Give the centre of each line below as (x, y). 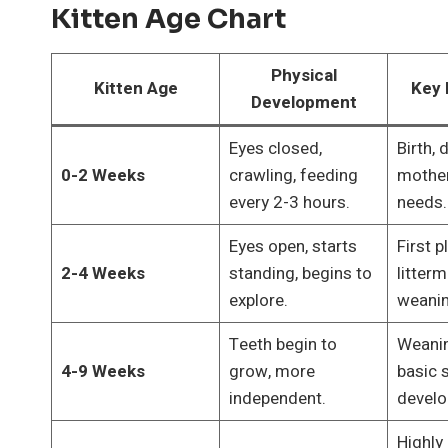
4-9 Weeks (102, 371)
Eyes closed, (275, 148)
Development (303, 102)
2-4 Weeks (102, 273)
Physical (303, 75)
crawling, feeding (293, 175)
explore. (258, 300)
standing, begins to (300, 273)
